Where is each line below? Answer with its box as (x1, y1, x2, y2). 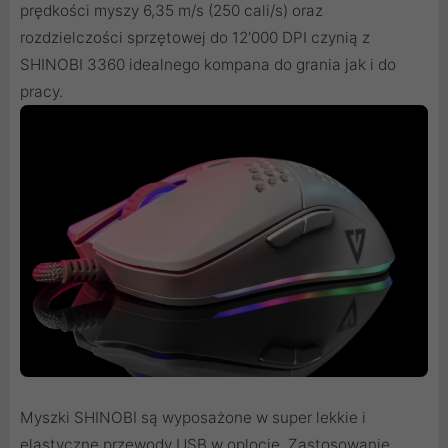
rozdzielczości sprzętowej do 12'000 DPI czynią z (20, 27, 370, 47)
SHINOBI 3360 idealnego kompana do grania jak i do (20, 54, 396, 74)
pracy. (20, 81, 63, 101)
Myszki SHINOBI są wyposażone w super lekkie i (20, 408, 366, 428)
